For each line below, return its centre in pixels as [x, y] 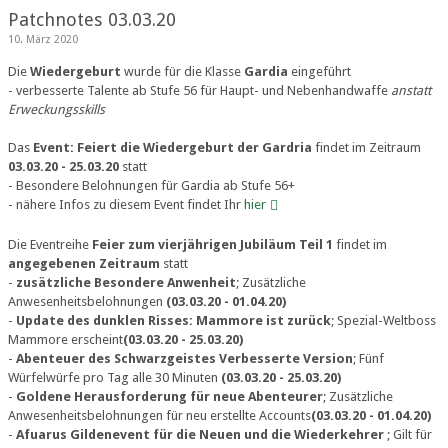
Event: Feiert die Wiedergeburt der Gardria [172, 147]
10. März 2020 [43, 39]
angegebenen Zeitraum [84, 263]
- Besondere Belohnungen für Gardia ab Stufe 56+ [151, 185]
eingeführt [319, 71]
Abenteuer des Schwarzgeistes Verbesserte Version [184, 358]
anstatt [411, 90]
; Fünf [368, 358]
